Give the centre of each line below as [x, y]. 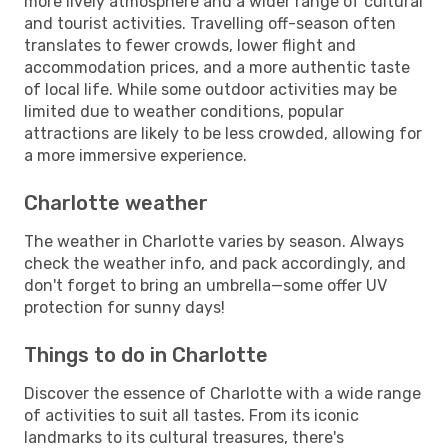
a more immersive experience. [135, 155]
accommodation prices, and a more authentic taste [217, 67]
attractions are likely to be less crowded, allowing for [223, 133]
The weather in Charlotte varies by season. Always [214, 241]
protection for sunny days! [124, 307]
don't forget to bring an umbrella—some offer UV [205, 285]
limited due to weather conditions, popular [184, 111]
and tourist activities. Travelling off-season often [210, 23]
